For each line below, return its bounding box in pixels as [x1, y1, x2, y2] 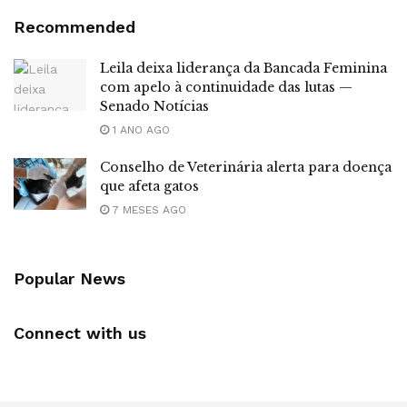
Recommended [14, 16, 135, 36]
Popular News [14, 268, 125, 288]
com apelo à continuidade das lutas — [100, 78, 352, 95]
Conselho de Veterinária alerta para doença [100, 158, 392, 175]
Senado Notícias [100, 97, 209, 114]
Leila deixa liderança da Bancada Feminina [100, 59, 387, 76]
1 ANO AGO [109, 123, 170, 136]
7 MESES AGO [109, 203, 186, 216]
